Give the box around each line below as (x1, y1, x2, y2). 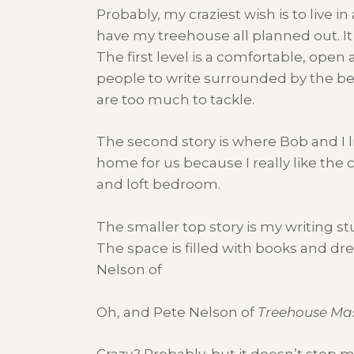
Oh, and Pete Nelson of (96, 303, 258, 320)
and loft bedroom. (96, 176, 220, 193)
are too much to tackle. (96, 91, 254, 107)
